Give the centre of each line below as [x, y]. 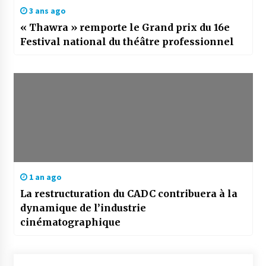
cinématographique [70, 222]
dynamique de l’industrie [83, 208]
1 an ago [44, 177]
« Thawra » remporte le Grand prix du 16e [125, 28]
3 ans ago [46, 11]
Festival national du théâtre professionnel [127, 42]
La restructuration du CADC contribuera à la [129, 194]
